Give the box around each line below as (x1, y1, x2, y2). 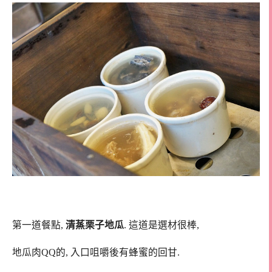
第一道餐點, (12, 220, 66, 231)
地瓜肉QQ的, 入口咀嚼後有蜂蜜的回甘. (12, 247, 180, 258)
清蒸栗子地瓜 (66, 220, 124, 231)
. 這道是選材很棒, (124, 220, 199, 231)
